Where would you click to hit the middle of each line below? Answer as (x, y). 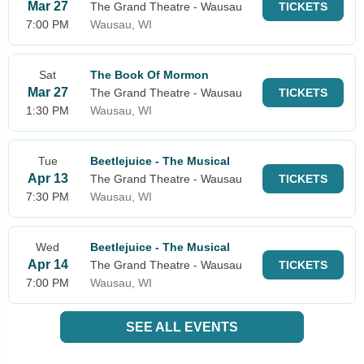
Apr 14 (48, 264)
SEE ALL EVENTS (182, 327)
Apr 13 (48, 178)
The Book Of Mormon (149, 74)
